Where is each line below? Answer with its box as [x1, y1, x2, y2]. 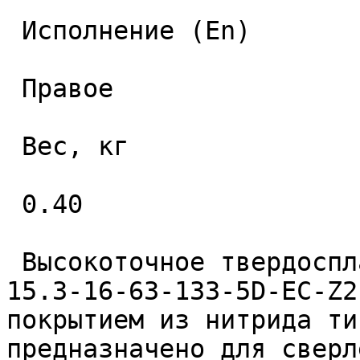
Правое [6, 74, 22, 103]
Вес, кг [6, 132, 22, 161]
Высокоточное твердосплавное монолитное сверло [6, 247, 22, 276]
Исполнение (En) [6, 16, 22, 45]
